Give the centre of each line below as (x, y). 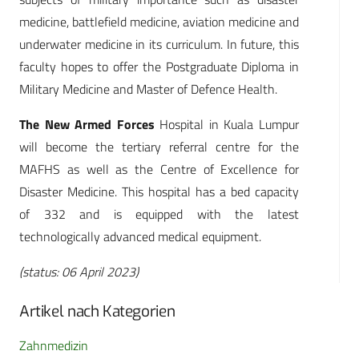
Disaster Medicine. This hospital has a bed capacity (159, 192)
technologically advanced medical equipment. (140, 237)
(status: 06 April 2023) (79, 272)
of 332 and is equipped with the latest (159, 214)
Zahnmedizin (54, 346)
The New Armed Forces (87, 125)
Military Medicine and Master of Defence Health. (150, 89)
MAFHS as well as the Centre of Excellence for (159, 169)
